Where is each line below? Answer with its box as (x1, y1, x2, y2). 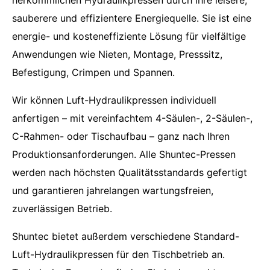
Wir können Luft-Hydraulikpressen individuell (12, 94, 216, 107)
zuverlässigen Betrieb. (12, 202, 112, 215)
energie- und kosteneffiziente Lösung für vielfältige (12, 30, 246, 43)
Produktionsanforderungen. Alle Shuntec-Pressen (12, 148, 236, 161)
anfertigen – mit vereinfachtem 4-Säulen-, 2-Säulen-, (12, 112, 253, 125)
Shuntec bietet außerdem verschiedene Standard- (12, 230, 239, 243)
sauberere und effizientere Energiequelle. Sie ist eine (12, 12, 251, 25)
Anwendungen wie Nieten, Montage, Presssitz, (12, 48, 222, 61)
